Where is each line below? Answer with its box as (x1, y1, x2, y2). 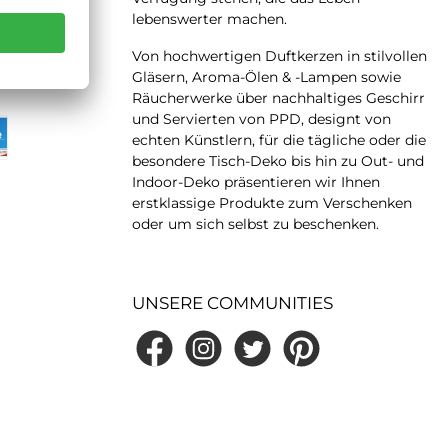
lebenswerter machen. (132, 9, 287, 28)
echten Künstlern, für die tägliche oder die (132, 130, 426, 149)
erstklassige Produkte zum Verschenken (132, 193, 412, 212)
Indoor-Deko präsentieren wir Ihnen (132, 172, 380, 191)
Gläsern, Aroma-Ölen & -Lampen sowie (132, 67, 401, 86)
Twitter (229, 347, 279, 366)
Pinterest (278, 347, 342, 366)
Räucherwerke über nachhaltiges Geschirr (132, 88, 425, 107)
